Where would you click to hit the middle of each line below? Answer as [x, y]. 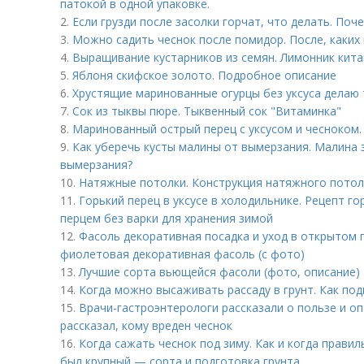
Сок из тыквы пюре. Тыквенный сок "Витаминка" [207, 111]
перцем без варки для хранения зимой [167, 218]
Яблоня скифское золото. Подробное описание [204, 75]
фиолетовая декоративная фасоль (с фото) [182, 254]
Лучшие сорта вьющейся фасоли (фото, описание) [219, 272]
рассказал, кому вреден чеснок [146, 325]
